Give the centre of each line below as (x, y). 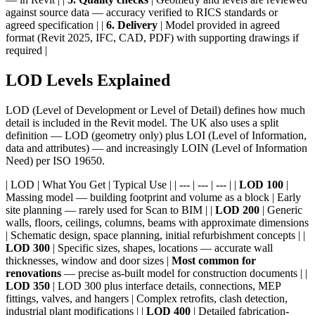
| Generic (281, 210)
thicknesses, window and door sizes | (89, 261)
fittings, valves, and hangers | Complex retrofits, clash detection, (147, 299)
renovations (33, 274)
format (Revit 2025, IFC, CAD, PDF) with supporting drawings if (152, 38)
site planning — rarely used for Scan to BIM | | (110, 210)
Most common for (214, 261)
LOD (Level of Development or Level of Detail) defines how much (155, 110)
